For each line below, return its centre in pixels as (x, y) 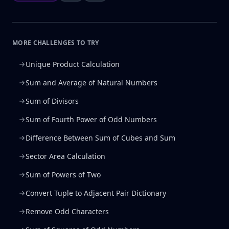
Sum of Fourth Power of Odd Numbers (91, 119)
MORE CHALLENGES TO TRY (56, 43)
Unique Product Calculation (73, 64)
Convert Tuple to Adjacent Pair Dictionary (96, 193)
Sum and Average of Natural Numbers (91, 83)
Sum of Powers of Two (63, 175)
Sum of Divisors (52, 101)
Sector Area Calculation (65, 156)
